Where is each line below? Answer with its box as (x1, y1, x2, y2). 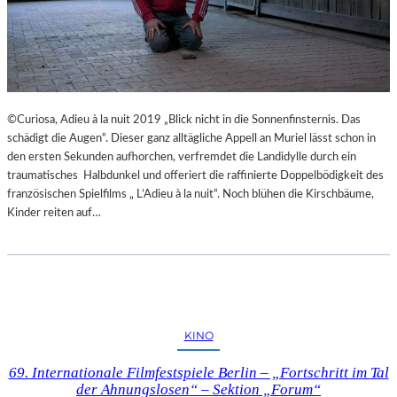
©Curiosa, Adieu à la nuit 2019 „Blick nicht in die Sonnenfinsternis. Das (7, 113, 361, 126)
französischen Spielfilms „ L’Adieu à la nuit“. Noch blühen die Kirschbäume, (7, 187, 374, 200)
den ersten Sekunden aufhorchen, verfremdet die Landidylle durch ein (7, 150, 356, 163)
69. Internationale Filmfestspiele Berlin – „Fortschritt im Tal (8, 363, 389, 381)
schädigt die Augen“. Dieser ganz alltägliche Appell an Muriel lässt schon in (7, 131, 376, 144)
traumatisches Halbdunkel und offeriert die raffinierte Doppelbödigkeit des (7, 168, 384, 182)
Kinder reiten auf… (7, 206, 101, 219)
